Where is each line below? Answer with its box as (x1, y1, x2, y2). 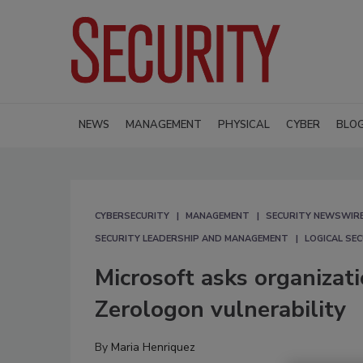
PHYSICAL (218, 117, 270, 132)
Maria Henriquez (111, 339, 195, 355)
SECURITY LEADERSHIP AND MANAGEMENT (95, 232, 288, 245)
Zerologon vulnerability (95, 293, 346, 325)
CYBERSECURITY (95, 209, 169, 222)
